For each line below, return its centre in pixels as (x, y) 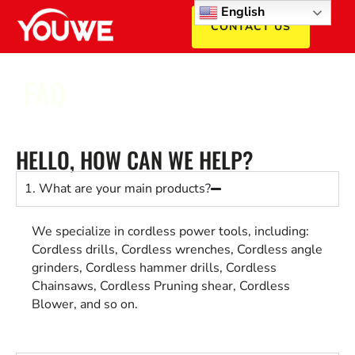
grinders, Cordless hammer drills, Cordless (154, 268)
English (241, 12)
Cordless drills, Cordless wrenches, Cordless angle (177, 250)
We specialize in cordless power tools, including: (170, 231)
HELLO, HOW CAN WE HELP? (135, 160)
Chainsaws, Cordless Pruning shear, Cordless (161, 286)
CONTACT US (250, 26)
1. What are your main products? (118, 189)
